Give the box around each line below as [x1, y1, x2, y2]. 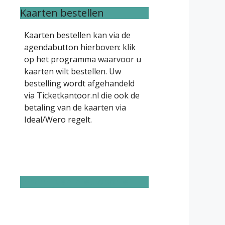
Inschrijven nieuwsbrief [20, 174, 132, 188]
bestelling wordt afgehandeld [24, 77, 135, 89]
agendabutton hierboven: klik [24, 41, 136, 53]
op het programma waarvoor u [24, 53, 141, 65]
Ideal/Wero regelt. [24, 114, 92, 125]
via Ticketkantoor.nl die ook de [24, 89, 140, 101]
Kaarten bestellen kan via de [24, 29, 131, 41]
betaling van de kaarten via [24, 101, 126, 113]
